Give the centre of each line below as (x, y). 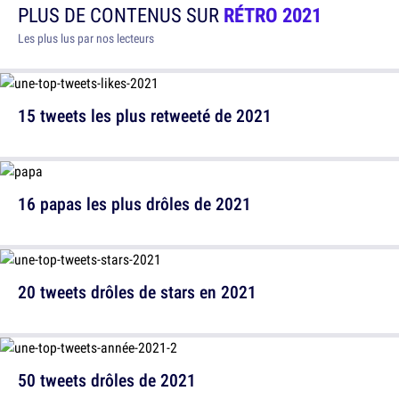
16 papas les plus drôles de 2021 (134, 203)
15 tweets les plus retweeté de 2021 (145, 115)
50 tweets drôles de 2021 (107, 379)
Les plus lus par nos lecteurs (86, 38)
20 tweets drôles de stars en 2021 (137, 291)
